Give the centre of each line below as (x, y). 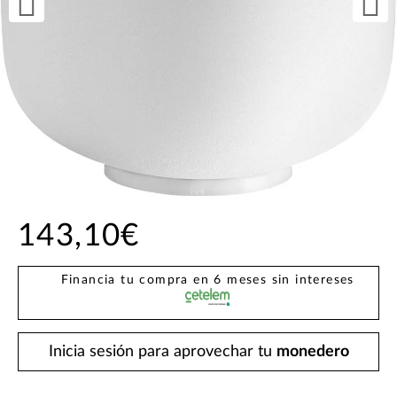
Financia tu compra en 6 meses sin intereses (207, 280)
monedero (312, 352)
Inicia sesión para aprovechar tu (162, 352)
